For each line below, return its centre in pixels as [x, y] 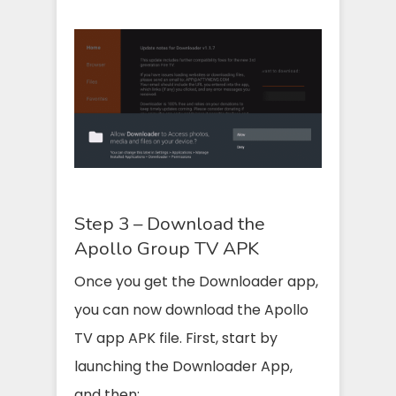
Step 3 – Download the [170, 224]
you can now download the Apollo [191, 310]
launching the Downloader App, [183, 367]
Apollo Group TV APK [167, 249]
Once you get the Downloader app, [196, 282]
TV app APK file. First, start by [176, 339]
